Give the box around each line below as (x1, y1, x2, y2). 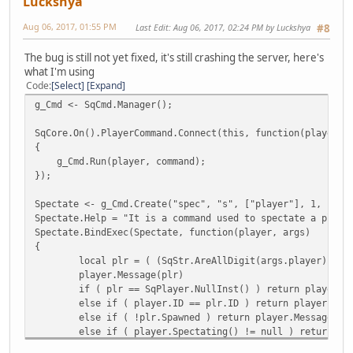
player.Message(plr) (79, 268, 184, 281)
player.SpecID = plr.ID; (79, 339, 206, 351)
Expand (90, 78, 122, 92)
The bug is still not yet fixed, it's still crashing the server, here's (24, 50, 324, 65)
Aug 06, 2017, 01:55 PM (23, 20, 117, 33)
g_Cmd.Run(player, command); (35, 154, 206, 167)
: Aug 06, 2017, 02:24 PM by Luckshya (169, 21, 310, 34)
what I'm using (24, 64, 95, 79)
